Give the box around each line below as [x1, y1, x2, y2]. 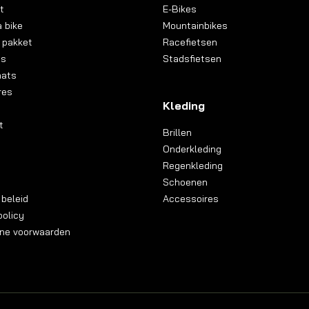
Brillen [163, 126, 192, 139]
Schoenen [163, 175, 208, 188]
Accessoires [163, 192, 219, 205]
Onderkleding [163, 142, 221, 155]
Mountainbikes [163, 19, 228, 32]
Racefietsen [163, 35, 217, 48]
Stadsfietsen [163, 52, 221, 65]
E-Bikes [163, 2, 197, 15]
